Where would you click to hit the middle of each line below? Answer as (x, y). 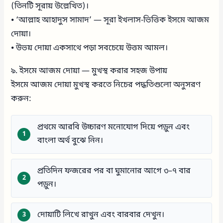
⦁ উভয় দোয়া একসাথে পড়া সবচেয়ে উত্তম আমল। (90, 48)
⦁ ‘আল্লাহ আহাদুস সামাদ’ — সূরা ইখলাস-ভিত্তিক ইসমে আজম (110, 20)
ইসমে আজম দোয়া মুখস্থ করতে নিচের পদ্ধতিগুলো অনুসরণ (106, 85)
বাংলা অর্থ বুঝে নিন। (70, 141)
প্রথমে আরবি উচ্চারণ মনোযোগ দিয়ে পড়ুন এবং (114, 127)
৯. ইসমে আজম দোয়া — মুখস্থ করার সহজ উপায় (89, 71)
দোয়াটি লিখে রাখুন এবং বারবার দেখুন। (101, 215)
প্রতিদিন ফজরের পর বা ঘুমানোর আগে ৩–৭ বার (114, 171)
